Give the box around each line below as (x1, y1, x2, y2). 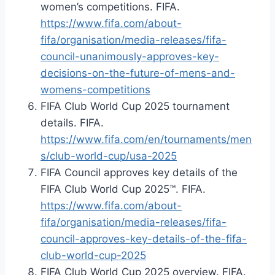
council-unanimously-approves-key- (41, 50, 219, 63)
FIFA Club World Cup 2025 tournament (41, 99, 230, 112)
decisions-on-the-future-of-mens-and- (41, 66, 235, 79)
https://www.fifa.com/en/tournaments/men (41, 133, 252, 145)
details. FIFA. (41, 116, 104, 129)
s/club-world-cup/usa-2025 (41, 149, 177, 162)
